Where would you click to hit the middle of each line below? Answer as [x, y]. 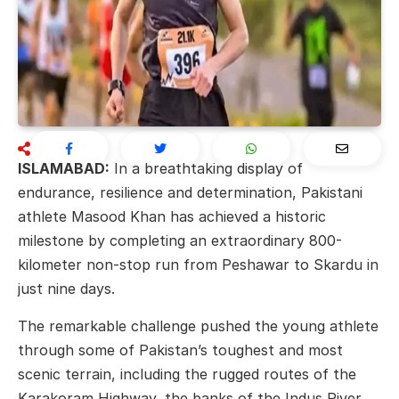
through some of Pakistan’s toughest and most [180, 350]
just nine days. [66, 289]
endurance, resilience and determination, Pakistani [190, 193]
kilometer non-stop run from [120, 265]
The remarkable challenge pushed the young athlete [198, 326]
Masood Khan [118, 217]
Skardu [338, 265]
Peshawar [256, 265]
